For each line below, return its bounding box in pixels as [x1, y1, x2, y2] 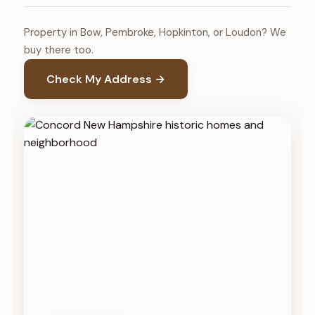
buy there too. [23, 43, 94, 58]
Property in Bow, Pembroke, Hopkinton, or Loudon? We [23, 25, 286, 40]
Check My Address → [46, 72, 165, 87]
